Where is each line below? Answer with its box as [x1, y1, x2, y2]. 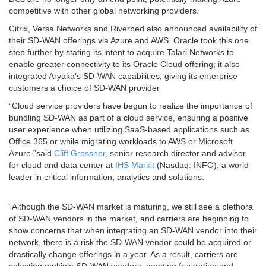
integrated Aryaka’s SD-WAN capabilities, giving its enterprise [9, 71, 237, 81]
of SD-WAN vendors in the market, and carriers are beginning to [9, 214, 249, 224]
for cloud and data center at [9, 160, 115, 170]
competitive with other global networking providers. [9, 6, 199, 16]
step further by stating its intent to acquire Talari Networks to [9, 47, 234, 58]
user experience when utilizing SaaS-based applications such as [9, 125, 249, 135]
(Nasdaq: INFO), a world [154, 160, 249, 170]
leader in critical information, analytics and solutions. [9, 172, 204, 182]
